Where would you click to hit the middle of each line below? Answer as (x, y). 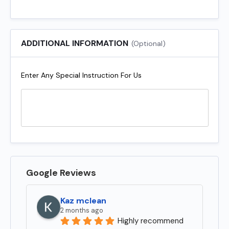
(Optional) (148, 43)
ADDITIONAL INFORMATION (75, 43)
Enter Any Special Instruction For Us (81, 75)
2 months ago (82, 210)
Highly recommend (151, 221)
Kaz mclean (83, 200)
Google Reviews (61, 173)
